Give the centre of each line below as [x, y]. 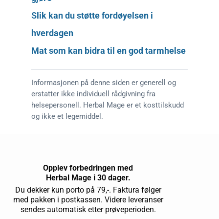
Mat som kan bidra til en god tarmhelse [109, 50]
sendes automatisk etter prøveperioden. [88, 209]
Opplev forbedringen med [88, 168]
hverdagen [52, 33]
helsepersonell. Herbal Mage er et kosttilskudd [108, 105]
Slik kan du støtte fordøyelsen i [92, 15]
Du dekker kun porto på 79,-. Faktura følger [88, 190]
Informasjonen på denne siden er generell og [104, 82]
